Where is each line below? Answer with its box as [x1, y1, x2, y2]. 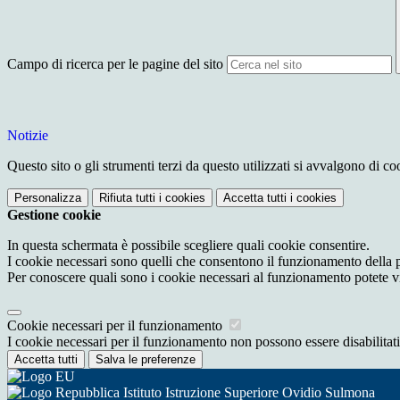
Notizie [7, 128, 48, 144]
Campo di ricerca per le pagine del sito [7, 56, 223, 72]
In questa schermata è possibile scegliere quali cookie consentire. [7, 237, 370, 254]
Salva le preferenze [96, 353, 196, 367]
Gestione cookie [7, 207, 101, 223]
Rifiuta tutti [99, 191, 155, 205]
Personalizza [14, 191, 81, 205]
